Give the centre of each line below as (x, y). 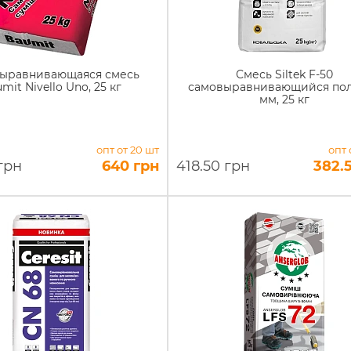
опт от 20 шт (127, 150)
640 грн (130, 166)
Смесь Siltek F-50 (284, 74)
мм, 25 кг (284, 100)
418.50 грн (213, 166)
